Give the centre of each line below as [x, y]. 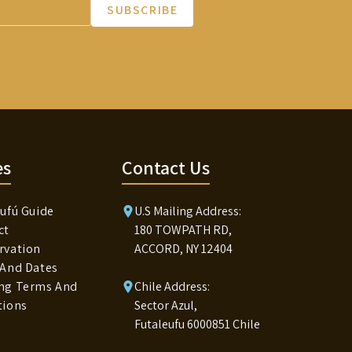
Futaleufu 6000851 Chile [198, 324]
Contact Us [166, 168]
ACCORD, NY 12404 [184, 249]
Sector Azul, [166, 306]
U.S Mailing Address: [188, 211]
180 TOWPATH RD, [183, 230]
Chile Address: [172, 287]
